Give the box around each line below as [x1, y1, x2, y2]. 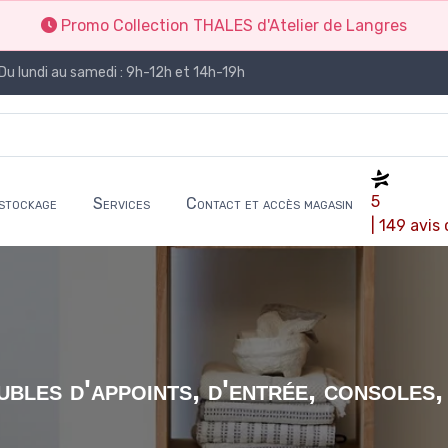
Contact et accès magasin [185, 194, 353, 214]
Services [92, 194, 150, 214]
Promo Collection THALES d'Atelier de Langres [57, 16, 407, 35]
